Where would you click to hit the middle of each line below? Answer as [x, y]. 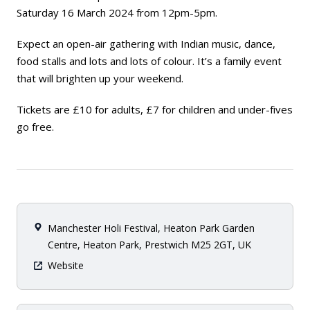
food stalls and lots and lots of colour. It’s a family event [149, 61]
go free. [35, 127]
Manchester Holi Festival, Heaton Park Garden [151, 228]
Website [66, 265]
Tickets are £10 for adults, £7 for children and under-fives [155, 109]
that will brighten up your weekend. [100, 78]
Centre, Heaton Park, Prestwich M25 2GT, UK [149, 245]
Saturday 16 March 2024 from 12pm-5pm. [117, 12]
